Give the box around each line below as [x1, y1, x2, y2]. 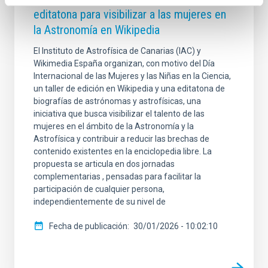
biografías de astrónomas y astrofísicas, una [33, 96, 201, 106]
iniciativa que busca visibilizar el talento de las [33, 109, 205, 119]
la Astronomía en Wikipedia [33, 23, 160, 38]
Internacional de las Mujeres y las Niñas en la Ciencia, [33, 71, 231, 81]
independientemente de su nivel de [33, 197, 166, 207]
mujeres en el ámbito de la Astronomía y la [33, 121, 194, 132]
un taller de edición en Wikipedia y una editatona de [33, 84, 225, 94]
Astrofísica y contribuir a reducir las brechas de [33, 134, 209, 144]
